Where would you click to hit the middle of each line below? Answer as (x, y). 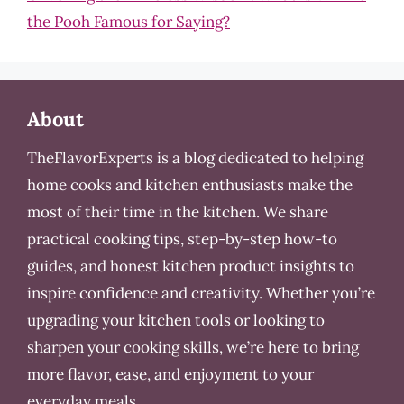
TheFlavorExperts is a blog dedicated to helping (195, 157)
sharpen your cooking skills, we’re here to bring (193, 347)
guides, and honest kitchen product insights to (191, 266)
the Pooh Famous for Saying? (129, 21)
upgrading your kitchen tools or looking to (176, 320)
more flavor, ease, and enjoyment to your (170, 374)
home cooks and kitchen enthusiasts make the (190, 184)
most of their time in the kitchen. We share (178, 211)
